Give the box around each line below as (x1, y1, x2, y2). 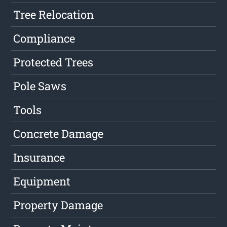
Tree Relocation (13, 7, 94, 22)
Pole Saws (13, 79, 67, 94)
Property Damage (13, 198, 103, 213)
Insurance (13, 150, 65, 165)
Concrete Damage (13, 126, 104, 141)
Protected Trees (13, 55, 94, 70)
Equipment (13, 174, 71, 189)
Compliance (13, 31, 75, 46)
